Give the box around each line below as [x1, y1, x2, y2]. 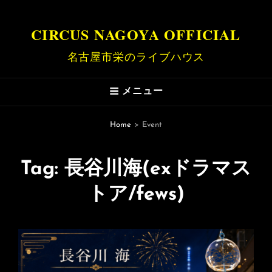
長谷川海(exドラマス [64, 159, 251, 179]
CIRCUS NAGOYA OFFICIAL [31, 24, 241, 45]
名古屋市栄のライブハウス [67, 49, 205, 64]
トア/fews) [87, 185, 185, 205]
